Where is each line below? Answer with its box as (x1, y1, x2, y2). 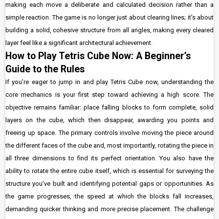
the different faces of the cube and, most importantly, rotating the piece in (5, 142, 214, 149)
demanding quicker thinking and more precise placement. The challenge (5, 205, 214, 213)
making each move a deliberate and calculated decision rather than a (5, 1, 214, 8)
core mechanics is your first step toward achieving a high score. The (5, 91, 214, 98)
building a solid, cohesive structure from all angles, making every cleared (5, 26, 214, 34)
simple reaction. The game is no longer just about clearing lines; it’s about (5, 14, 214, 21)
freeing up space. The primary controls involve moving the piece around (5, 129, 214, 136)
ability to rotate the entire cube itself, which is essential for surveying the (5, 167, 214, 175)
